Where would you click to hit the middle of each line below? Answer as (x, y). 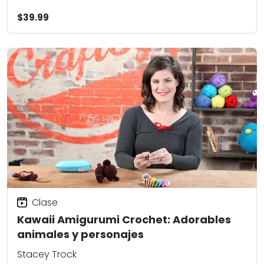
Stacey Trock (47, 254)
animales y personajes (80, 235)
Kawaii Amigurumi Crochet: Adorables (124, 220)
